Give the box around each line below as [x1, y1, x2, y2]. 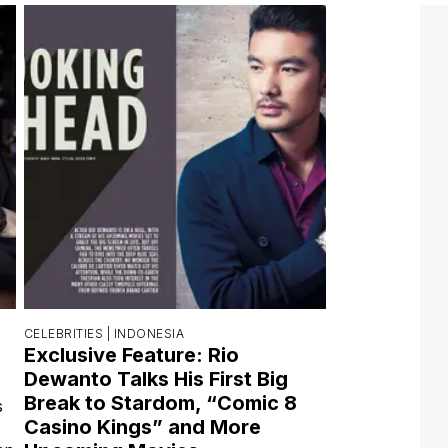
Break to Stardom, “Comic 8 [24, 390, 297, 415]
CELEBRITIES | [24, 325, 114, 341]
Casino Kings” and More [24, 414, 261, 439]
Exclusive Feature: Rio [24, 342, 239, 367]
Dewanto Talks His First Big [24, 366, 288, 391]
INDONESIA [113, 325, 185, 341]
